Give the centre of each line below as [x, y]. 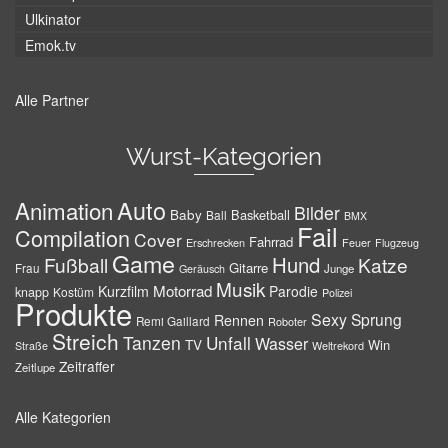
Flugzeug [397, 242]
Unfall [228, 342]
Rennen [239, 320]
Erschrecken [215, 242]
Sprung [376, 319]
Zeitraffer [87, 366]
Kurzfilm [123, 291]
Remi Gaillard [173, 321]
